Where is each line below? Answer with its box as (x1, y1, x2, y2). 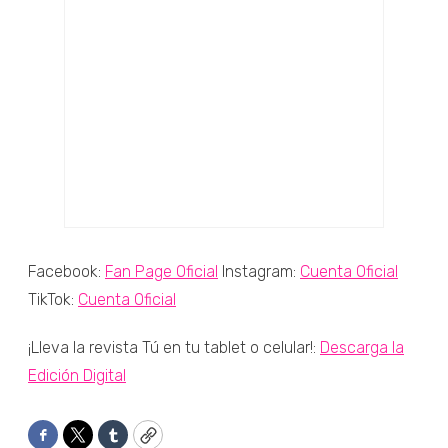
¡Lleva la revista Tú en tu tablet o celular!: (28, 338, 320, 358)
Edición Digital (28, 366, 126, 386)
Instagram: (218, 262, 300, 282)
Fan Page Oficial (105, 262, 218, 282)
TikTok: (28, 290, 78, 310)
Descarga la (320, 338, 404, 358)
